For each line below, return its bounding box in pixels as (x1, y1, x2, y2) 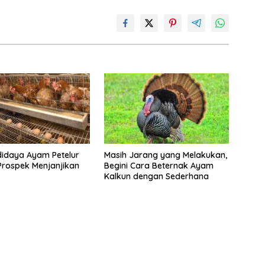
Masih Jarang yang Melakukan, (104, 149, 227, 160)
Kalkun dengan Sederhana (104, 170, 209, 182)
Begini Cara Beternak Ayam (104, 160, 214, 171)
